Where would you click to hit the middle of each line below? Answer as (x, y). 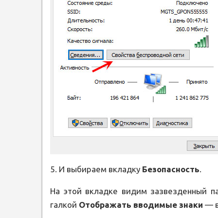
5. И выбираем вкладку (96, 169)
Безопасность (171, 169)
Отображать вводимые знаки (141, 205)
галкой (64, 205)
